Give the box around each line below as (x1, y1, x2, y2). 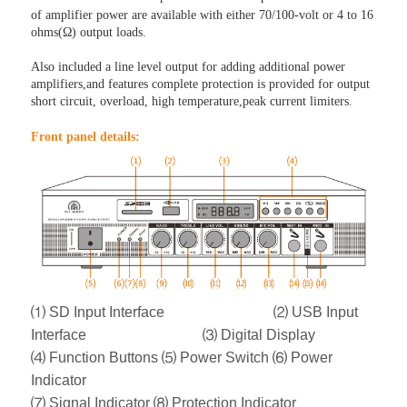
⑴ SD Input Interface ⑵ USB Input (31, 304, 359, 321)
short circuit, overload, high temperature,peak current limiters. (31, 94, 353, 108)
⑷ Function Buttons (31, 350, 163, 366)
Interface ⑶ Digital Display (31, 327, 316, 343)
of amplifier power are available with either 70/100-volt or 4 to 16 (31, 8, 374, 22)
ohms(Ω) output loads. (31, 25, 147, 39)
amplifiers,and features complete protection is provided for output (31, 77, 371, 91)
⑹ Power (273, 350, 333, 366)
